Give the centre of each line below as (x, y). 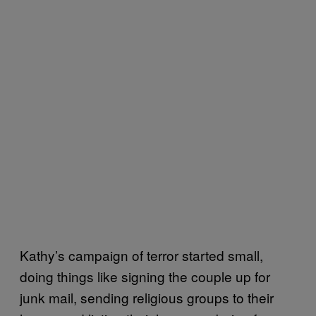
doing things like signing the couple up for (145, 276)
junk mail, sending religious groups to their (147, 297)
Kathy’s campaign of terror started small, (141, 255)
